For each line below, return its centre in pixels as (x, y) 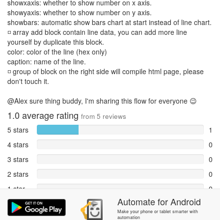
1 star (16, 189)
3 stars (18, 159)
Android (185, 201)
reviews (113, 116)
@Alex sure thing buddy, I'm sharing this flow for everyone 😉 (102, 101)
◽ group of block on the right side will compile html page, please (106, 71)
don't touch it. (28, 81)
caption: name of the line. (47, 61)
